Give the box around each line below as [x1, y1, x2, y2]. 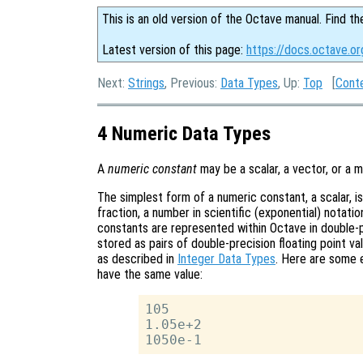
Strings [128, 75, 164, 91]
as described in [97, 250, 177, 267]
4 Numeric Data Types [97, 122, 271, 145]
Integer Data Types [177, 250, 275, 267]
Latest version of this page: [102, 42, 246, 58]
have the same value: [97, 266, 203, 282]
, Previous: [164, 75, 220, 91]
